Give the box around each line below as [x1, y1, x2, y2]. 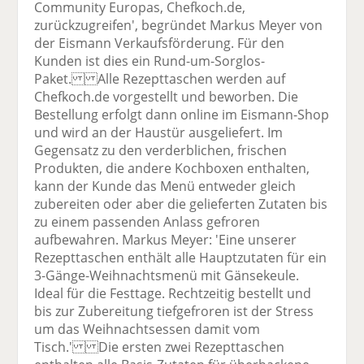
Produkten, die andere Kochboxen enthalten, [34, 158, 310, 177]
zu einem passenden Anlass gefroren [34, 212, 261, 231]
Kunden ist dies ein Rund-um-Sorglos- [34, 51, 266, 70]
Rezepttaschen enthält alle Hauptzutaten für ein [34, 248, 327, 266]
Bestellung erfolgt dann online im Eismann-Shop [34, 105, 330, 123]
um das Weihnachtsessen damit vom [34, 319, 261, 338]
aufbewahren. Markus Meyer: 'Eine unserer [34, 230, 297, 249]
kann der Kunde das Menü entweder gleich [34, 176, 297, 195]
